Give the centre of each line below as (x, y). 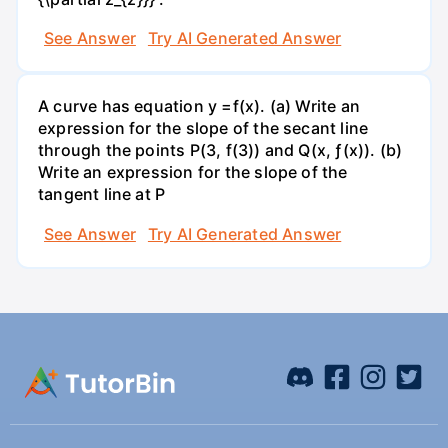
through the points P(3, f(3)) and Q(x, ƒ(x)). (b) (220, 150)
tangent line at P (102, 194)
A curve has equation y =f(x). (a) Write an (199, 106)
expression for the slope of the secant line (203, 128)
